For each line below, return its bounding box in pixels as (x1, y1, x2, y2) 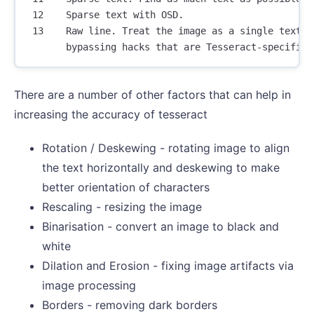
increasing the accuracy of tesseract (14, 107, 207, 122)
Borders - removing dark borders (42, 298, 217, 313)
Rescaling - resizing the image (42, 200, 202, 214)
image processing (42, 278, 136, 293)
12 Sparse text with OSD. (27, 9, 184, 21)
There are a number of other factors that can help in (14, 88, 291, 102)
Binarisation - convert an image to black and (42, 219, 279, 234)
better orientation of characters (42, 180, 210, 195)
